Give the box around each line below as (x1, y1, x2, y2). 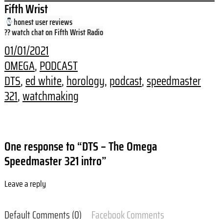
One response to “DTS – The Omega (4, 136, 157, 156)
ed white (25, 71, 62, 90)
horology (66, 71, 105, 90)
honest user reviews (14, 16, 73, 29)
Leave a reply (4, 176, 46, 191)
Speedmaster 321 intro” (4, 151, 107, 171)
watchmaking (22, 87, 79, 106)
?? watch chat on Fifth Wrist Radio (4, 26, 103, 39)
